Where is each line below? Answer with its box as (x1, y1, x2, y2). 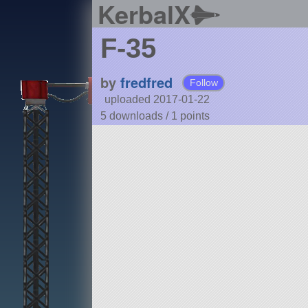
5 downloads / (100, 110, 171, 122)
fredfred (120, 72, 173, 93)
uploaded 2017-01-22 (104, 93, 210, 106)
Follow (189, 77, 218, 89)
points (179, 110, 210, 122)
